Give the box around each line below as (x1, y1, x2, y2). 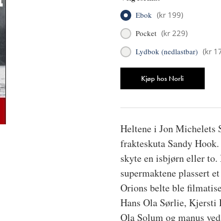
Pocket (136, 28, 156, 38)
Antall (120, 68, 140, 77)
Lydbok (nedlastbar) (136, 46, 198, 56)
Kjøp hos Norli (141, 73, 184, 83)
